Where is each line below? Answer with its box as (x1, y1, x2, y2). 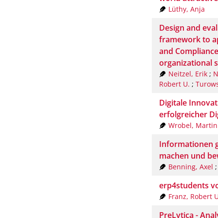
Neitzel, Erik (168, 69, 207, 78)
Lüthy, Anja (168, 4, 205, 14)
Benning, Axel (168, 162, 213, 171)
